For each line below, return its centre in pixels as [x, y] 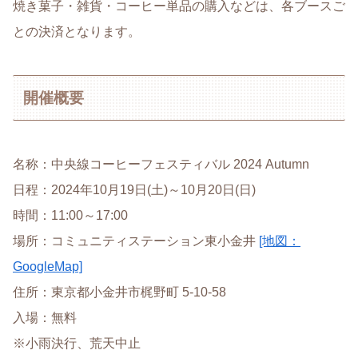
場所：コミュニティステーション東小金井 [136, 241]
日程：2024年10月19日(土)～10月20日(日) [134, 189]
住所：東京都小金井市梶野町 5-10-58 [119, 292]
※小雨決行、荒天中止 [77, 343]
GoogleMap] [48, 266]
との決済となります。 [77, 32]
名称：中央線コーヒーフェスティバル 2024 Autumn [161, 164]
